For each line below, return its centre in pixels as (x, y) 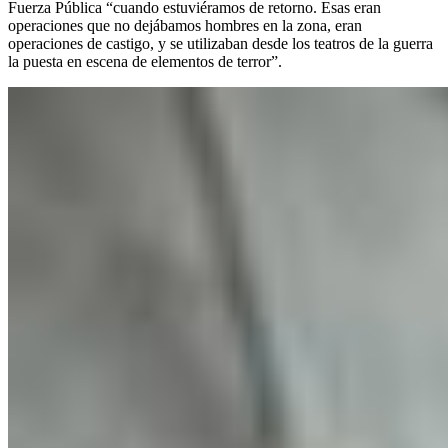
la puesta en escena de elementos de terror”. (145, 61)
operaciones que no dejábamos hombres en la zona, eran (185, 25)
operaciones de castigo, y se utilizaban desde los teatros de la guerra (220, 43)
